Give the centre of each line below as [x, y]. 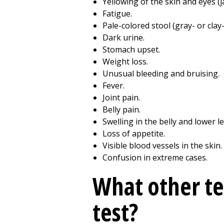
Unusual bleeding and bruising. [161, 73]
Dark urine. [123, 37]
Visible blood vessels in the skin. [162, 145]
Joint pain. [121, 97]
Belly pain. [121, 109]
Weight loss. [125, 61]
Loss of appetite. [134, 133]
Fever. [113, 85]
